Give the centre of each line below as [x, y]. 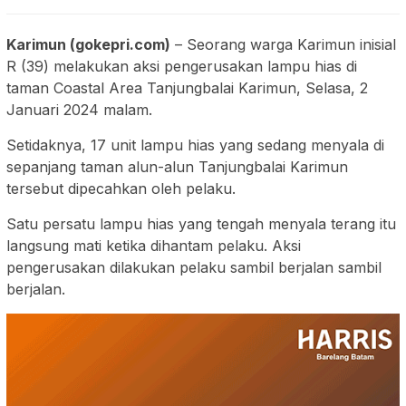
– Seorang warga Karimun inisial [283, 45]
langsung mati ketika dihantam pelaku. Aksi [154, 246]
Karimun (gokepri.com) [88, 45]
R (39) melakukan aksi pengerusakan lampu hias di [182, 67]
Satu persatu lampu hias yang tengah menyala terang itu [201, 224]
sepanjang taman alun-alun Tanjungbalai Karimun [177, 167]
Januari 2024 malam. [79, 110]
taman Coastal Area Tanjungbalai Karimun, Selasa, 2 [187, 88]
